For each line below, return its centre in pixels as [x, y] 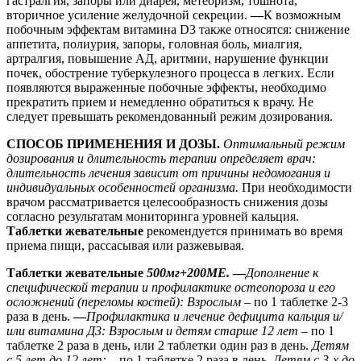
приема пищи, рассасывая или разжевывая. [125, 245]
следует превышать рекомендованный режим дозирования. [170, 116]
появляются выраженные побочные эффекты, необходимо [166, 87]
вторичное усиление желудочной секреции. [129, 15]
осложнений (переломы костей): [95, 301]
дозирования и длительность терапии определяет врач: [161, 158]
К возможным [302, 15]
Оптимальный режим [284, 143]
